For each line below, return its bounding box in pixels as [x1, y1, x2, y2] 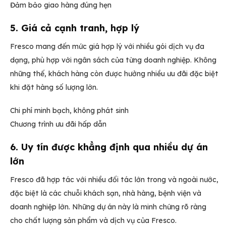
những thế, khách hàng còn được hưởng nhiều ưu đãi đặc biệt [10, 69, 218, 79]
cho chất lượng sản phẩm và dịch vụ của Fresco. [10, 215, 177, 225]
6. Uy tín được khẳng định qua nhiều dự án [10, 141, 208, 153]
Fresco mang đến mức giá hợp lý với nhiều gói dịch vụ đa [10, 42, 204, 51]
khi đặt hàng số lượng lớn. [10, 83, 98, 92]
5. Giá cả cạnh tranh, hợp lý [10, 22, 139, 34]
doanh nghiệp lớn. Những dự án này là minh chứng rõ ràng [10, 202, 206, 211]
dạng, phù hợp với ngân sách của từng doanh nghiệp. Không [10, 55, 216, 65]
